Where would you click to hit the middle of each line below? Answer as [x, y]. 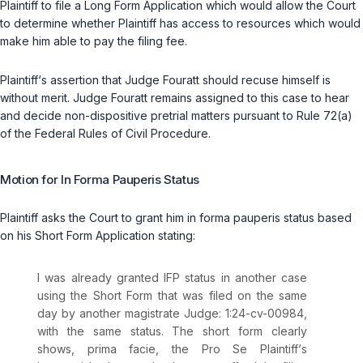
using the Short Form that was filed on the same [172, 296]
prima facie [122, 349]
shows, [62, 349]
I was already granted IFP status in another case [172, 278]
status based [316, 218]
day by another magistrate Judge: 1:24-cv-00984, [172, 314]
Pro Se [224, 349]
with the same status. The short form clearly [172, 331]
